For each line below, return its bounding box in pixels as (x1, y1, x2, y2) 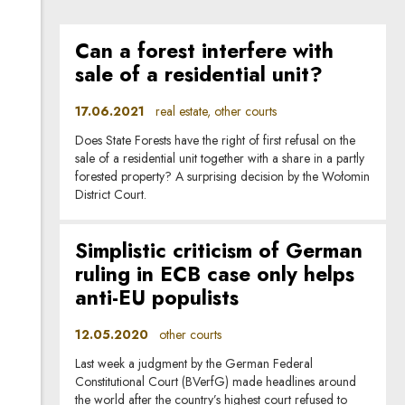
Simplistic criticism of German (75, 236, 363, 267)
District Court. (75, 184, 147, 203)
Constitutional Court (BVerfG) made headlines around (75, 372, 357, 391)
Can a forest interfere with (75, 36, 334, 67)
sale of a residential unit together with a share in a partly (75, 148, 365, 167)
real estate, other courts (145, 101, 278, 120)
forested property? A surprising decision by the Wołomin (75, 166, 371, 185)
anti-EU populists (75, 283, 240, 314)
